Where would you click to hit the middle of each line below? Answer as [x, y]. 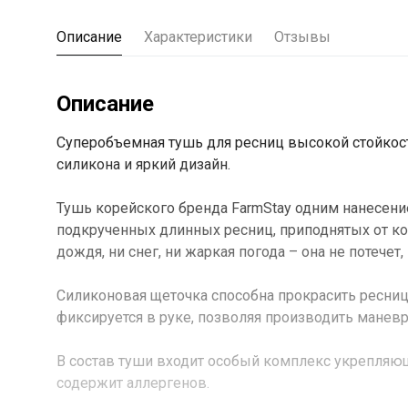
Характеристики [198, 37]
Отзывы [302, 37]
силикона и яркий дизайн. [143, 164]
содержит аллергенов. [133, 383]
